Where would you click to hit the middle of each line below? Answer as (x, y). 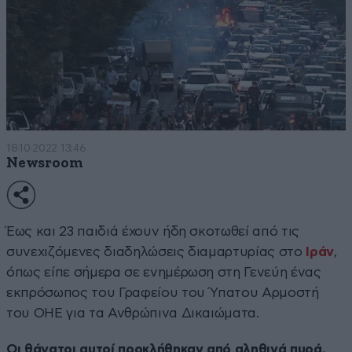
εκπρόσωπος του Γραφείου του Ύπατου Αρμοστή (163, 292)
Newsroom (45, 163)
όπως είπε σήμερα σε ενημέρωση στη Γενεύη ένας (164, 272)
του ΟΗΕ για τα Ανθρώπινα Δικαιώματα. (133, 313)
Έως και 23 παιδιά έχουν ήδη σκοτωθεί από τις (153, 231)
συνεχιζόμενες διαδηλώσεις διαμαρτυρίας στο (156, 251)
